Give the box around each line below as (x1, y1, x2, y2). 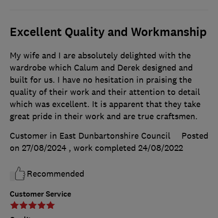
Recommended (27, 168, 84, 180)
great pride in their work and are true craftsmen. (10, 111, 198, 122)
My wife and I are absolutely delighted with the (10, 50, 191, 61)
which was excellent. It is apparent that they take (10, 99, 200, 110)
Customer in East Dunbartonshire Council (10, 130, 170, 142)
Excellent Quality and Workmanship (10, 24, 207, 40)
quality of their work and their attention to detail (10, 87, 200, 98)
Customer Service (10, 189, 71, 200)
